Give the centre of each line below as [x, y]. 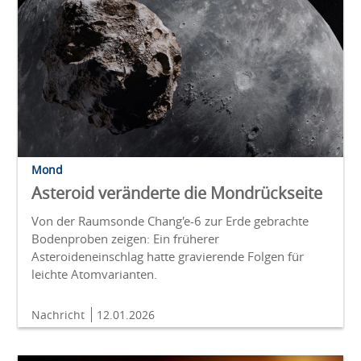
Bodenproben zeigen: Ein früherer [125, 239]
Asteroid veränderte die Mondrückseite [177, 193]
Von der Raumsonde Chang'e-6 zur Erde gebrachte [170, 221]
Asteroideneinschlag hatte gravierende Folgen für [168, 257]
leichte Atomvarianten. [94, 274]
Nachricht [60, 315]
